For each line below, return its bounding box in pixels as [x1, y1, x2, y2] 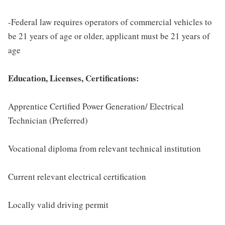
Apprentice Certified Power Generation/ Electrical [8, 100, 184, 112]
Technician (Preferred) [8, 115, 88, 126]
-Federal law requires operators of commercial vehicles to [8, 16, 212, 28]
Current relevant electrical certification [8, 171, 146, 182]
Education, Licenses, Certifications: [8, 72, 139, 84]
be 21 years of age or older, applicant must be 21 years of [8, 30, 210, 42]
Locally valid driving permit [8, 199, 108, 210]
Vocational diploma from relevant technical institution [8, 143, 201, 154]
